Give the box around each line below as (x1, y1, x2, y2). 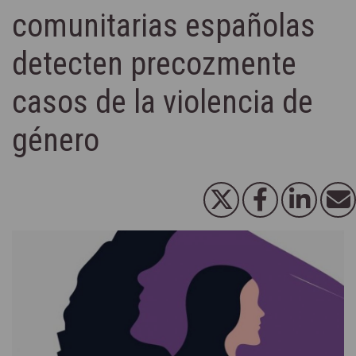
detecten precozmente (12, 44, 296, 83)
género (12, 121, 99, 159)
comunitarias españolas (12, 6, 315, 44)
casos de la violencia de (12, 83, 313, 121)
